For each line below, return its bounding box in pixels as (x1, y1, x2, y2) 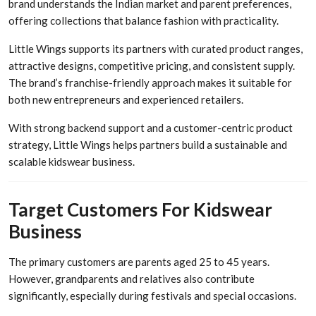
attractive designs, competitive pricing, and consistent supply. (8, 59, 295, 72)
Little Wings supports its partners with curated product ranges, (8, 42, 303, 55)
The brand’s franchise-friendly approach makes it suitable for (8, 75, 292, 89)
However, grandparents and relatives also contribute (8, 272, 255, 286)
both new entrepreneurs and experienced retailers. (8, 92, 243, 106)
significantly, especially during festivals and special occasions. (8, 289, 296, 303)
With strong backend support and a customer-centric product (8, 121, 293, 134)
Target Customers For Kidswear (8, 198, 272, 221)
